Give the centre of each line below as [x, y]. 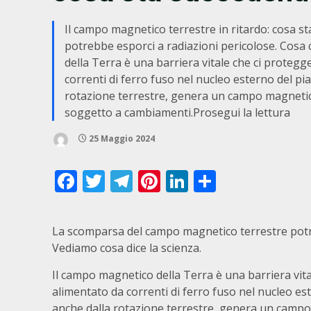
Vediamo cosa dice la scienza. [127, 247]
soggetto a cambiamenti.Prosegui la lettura [177, 112]
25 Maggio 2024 [121, 139]
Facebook [126, 180]
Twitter [142, 180]
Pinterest [207, 180]
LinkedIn [233, 180]
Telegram [182, 180]
